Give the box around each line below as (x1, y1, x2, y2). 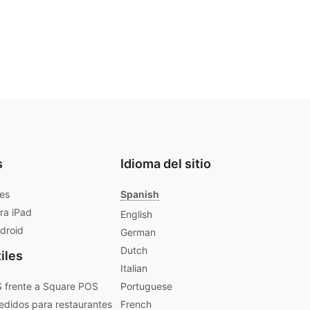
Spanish (120, 188, 159, 200)
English (120, 208, 152, 221)
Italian (120, 262, 147, 275)
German (120, 226, 156, 239)
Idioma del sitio (120, 156, 211, 171)
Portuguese (120, 280, 172, 293)
